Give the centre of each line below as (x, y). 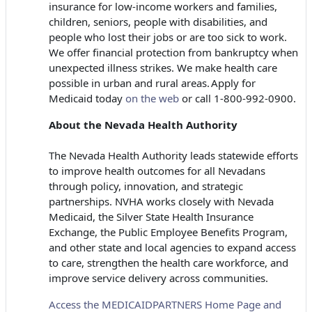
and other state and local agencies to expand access (172, 248)
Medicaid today (87, 99)
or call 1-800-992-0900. (237, 99)
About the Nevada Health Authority (143, 125)
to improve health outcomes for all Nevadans (157, 171)
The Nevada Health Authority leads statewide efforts (173, 156)
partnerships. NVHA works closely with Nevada (161, 202)
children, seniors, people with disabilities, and (158, 22)
